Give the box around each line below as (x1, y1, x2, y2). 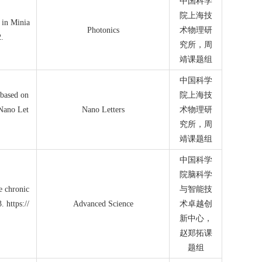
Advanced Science (73, 199, 133, 208)
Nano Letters (81, 105, 125, 114)
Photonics (87, 26, 119, 35)
